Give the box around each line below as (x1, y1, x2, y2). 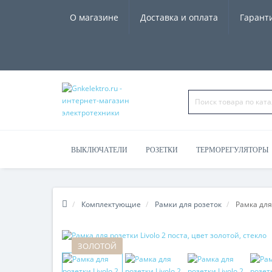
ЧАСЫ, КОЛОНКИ (71, 183, 131, 192)
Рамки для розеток (155, 199, 222, 209)
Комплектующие (81, 199, 141, 209)
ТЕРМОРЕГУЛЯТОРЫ (196, 146, 268, 154)
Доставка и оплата (140, 12, 218, 23)
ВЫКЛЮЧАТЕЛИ (71, 146, 127, 154)
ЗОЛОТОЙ (78, 240, 117, 251)
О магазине (70, 12, 118, 23)
